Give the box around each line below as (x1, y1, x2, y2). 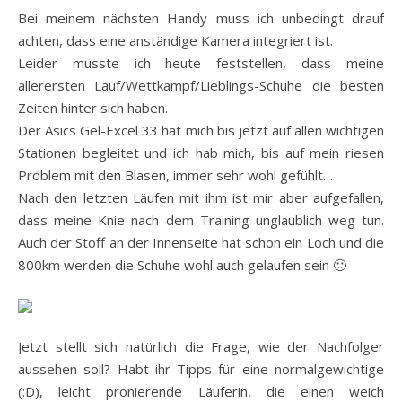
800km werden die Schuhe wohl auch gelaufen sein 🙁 (18, 256, 346, 274)
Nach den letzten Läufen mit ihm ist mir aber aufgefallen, (18, 188, 384, 206)
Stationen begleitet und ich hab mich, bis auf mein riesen (18, 144, 384, 162)
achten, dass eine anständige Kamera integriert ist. (18, 31, 333, 49)
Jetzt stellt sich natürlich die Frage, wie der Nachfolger (18, 337, 384, 355)
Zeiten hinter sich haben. (18, 99, 168, 117)
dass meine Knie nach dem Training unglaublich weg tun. (18, 211, 384, 229)
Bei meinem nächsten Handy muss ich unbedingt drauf (18, 9, 384, 27)
